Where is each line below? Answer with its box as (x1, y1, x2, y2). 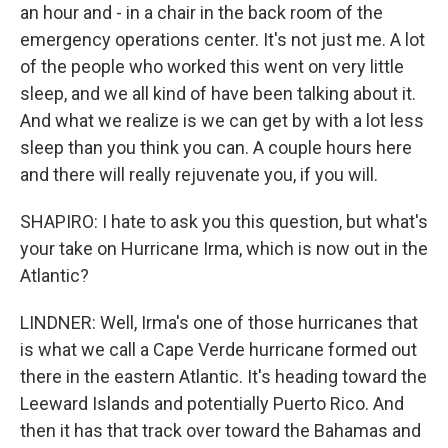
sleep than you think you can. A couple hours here (20, 137, 412, 158)
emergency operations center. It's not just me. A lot (20, 29, 425, 50)
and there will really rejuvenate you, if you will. (20, 164, 378, 185)
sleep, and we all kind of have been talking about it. (20, 83, 416, 104)
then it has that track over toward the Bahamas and (20, 420, 421, 441)
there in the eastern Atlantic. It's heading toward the (20, 366, 427, 387)
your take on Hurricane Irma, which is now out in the (20, 238, 428, 259)
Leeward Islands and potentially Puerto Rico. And (20, 393, 404, 414)
